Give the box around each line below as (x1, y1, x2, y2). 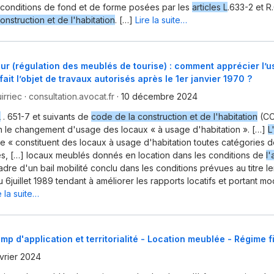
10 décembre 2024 (121, 91, 198, 102)
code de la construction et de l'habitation (91, 111, 257, 122)
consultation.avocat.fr (29, 91, 114, 102)
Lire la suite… (135, 15, 187, 26)
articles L (192, 2, 228, 13)
